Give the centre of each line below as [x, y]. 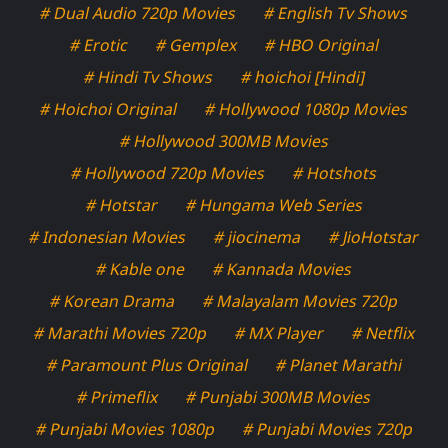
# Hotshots [335, 173]
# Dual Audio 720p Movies [138, 13]
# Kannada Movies [282, 269]
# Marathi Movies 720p [120, 333]
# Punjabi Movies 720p [327, 429]
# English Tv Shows [336, 13]
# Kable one [140, 269]
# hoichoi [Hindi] [302, 77]
